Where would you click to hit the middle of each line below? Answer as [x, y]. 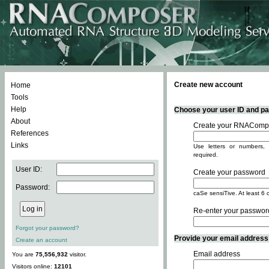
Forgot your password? [47, 228]
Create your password [229, 172]
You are [24, 254]
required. [206, 155]
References [30, 133]
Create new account [208, 85]
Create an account [41, 240]
